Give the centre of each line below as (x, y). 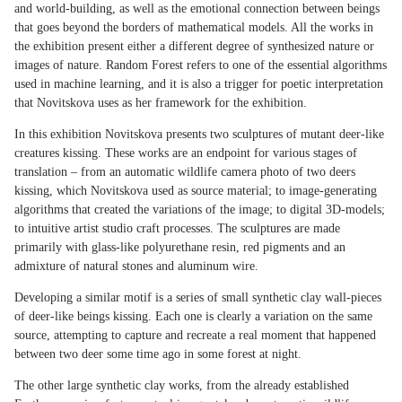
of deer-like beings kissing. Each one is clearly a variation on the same (193, 317)
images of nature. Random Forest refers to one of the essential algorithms (201, 66)
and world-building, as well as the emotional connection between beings (197, 9)
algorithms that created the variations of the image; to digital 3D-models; (200, 210)
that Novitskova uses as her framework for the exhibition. (161, 103)
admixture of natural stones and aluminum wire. (136, 267)
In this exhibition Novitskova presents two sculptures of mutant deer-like (199, 135)
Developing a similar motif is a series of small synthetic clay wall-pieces (198, 298)
